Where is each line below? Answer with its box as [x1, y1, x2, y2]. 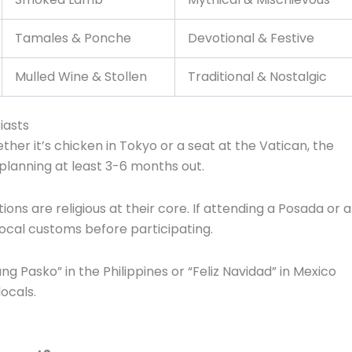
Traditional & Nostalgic [188, 67, 327, 86]
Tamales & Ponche [15, 28, 131, 47]
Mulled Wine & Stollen [15, 67, 147, 86]
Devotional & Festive [188, 28, 314, 47]
